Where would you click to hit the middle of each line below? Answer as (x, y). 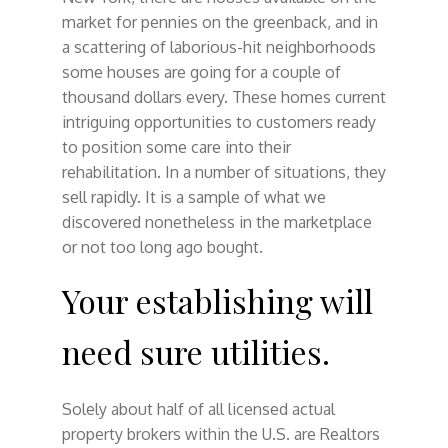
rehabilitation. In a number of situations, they (223, 171)
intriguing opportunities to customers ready (218, 121)
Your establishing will (217, 300)
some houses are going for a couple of (201, 71)
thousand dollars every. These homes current (223, 96)
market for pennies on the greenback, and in (219, 21)
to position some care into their (176, 146)
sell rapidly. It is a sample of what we (193, 196)
